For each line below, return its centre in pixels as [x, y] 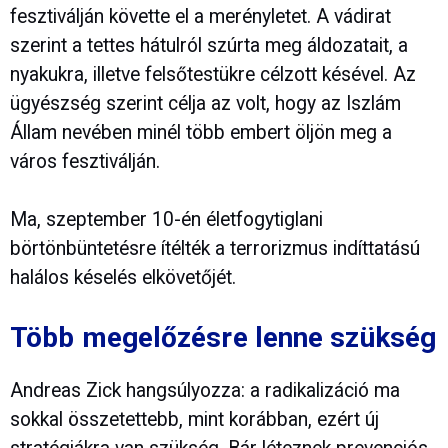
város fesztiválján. [85, 162]
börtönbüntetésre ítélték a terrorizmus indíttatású [215, 249]
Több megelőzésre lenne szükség [223, 338]
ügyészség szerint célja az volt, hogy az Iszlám [205, 104]
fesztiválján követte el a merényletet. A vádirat [200, 17]
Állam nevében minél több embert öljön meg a [201, 133]
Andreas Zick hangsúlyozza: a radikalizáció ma [205, 390]
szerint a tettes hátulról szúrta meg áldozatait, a [209, 46]
